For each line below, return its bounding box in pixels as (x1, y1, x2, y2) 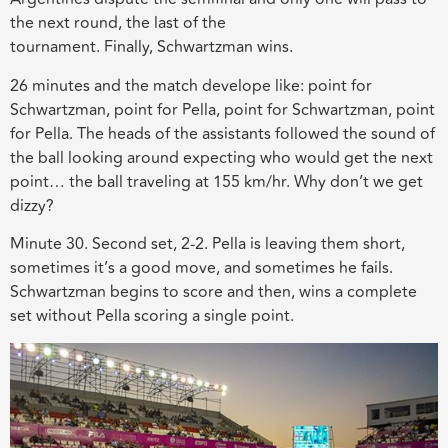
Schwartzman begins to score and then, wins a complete (10, 280, 417, 305)
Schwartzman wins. (153, 35, 293, 60)
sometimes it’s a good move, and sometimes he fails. (10, 256, 393, 281)
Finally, (104, 35, 153, 60)
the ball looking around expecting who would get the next (10, 145, 433, 170)
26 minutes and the (10, 73, 153, 98)
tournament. (10, 35, 104, 60)
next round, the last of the (34, 11, 226, 36)
